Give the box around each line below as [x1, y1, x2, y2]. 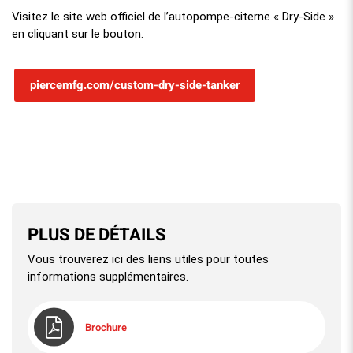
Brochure [85, 319, 127, 335]
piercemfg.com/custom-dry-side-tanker [30, 76, 240, 94]
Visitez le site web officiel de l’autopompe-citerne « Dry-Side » [12, 9, 334, 24]
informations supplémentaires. [28, 269, 188, 284]
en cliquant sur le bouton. [12, 26, 143, 41]
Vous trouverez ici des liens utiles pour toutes [28, 251, 269, 266]
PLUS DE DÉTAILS [28, 221, 166, 247]
